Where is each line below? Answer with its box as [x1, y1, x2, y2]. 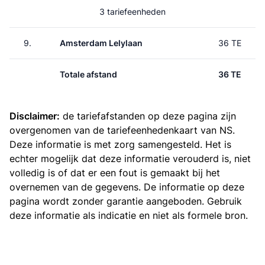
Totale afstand [60, 69, 117, 79]
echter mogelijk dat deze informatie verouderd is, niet [9, 153, 251, 164]
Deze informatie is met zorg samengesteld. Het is [9, 138, 231, 150]
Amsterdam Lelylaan [60, 38, 143, 48]
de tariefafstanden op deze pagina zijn [60, 110, 236, 122]
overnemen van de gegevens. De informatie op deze [9, 181, 244, 193]
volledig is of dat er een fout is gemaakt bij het [9, 167, 220, 179]
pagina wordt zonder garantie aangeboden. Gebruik [9, 195, 242, 207]
